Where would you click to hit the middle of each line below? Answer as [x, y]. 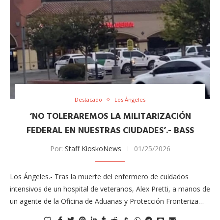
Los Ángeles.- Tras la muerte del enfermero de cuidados [99, 177]
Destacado [88, 100]
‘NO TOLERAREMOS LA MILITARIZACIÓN [110, 117]
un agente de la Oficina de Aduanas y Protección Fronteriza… [107, 201]
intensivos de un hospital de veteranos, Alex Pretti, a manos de [110, 189]
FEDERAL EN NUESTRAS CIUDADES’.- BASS [110, 131]
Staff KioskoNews [93, 149]
